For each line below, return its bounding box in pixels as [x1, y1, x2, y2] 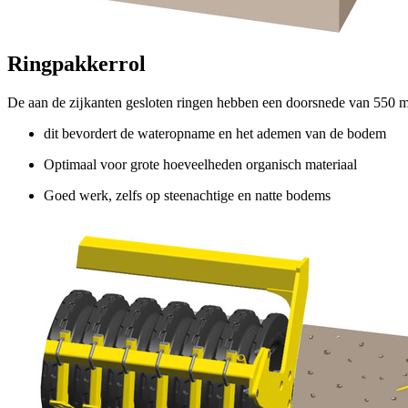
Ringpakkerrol [7, 51, 146, 76]
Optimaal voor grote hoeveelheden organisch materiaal [44, 156, 357, 172]
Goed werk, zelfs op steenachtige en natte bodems [44, 187, 331, 203]
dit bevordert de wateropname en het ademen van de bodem [44, 125, 386, 141]
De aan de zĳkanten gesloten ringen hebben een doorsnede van [7, 94, 373, 110]
